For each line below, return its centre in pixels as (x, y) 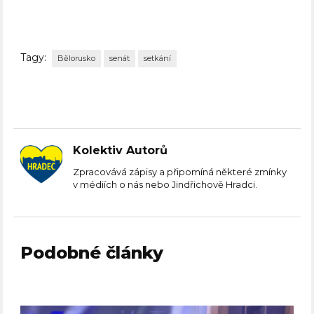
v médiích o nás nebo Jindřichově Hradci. (165, 185)
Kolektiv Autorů (121, 151)
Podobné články (92, 253)
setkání (158, 59)
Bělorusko (77, 59)
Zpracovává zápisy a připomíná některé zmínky (180, 172)
